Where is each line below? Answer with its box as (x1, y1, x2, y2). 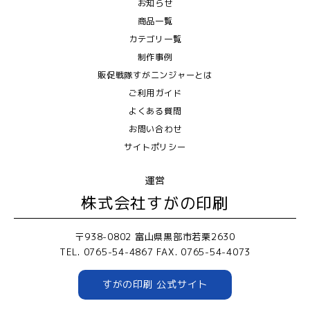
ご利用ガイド (128, 86, 182, 99)
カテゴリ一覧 (128, 33, 182, 45)
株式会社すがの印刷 (81, 192, 229, 214)
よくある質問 (128, 104, 182, 117)
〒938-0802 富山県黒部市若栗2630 (75, 230, 235, 243)
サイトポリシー (124, 140, 186, 153)
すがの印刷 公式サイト (102, 277, 208, 291)
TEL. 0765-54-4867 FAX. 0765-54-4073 (59, 245, 251, 258)
